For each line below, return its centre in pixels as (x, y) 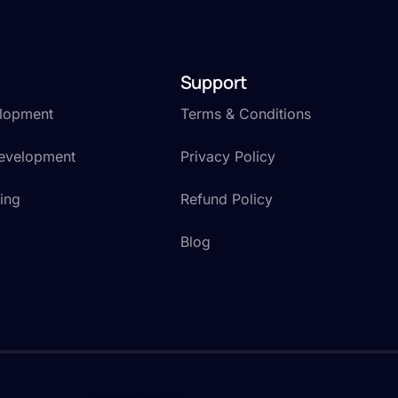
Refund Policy (226, 199)
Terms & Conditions (245, 113)
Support (214, 82)
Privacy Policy (227, 156)
